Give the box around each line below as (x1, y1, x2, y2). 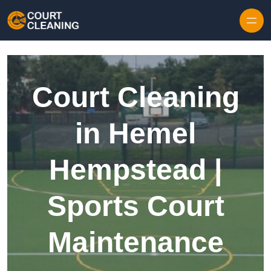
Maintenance (47, 226, 224, 259)
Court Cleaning (31, 81, 240, 114)
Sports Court (47, 190, 224, 223)
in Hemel (75, 117, 196, 150)
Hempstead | (49, 154, 222, 186)
